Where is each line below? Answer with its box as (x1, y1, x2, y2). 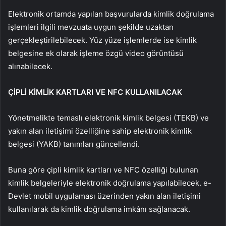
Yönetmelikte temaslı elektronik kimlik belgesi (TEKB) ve (8, 113, 209, 123)
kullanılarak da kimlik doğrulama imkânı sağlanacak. (8, 204, 190, 214)
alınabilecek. (8, 62, 52, 72)
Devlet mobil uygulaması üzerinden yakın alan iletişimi (8, 191, 201, 201)
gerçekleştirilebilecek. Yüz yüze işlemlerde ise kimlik (8, 35, 197, 45)
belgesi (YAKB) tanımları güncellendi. (8, 139, 140, 149)
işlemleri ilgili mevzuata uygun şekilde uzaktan (8, 22, 174, 32)
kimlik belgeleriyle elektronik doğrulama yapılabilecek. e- (8, 178, 211, 188)
